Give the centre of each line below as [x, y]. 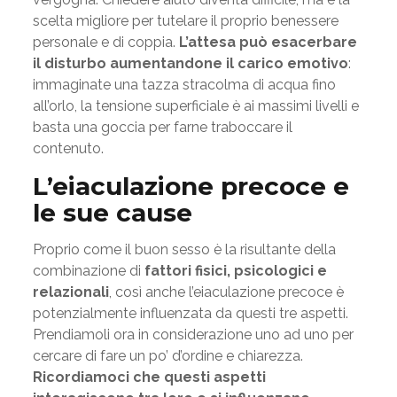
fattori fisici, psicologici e [235, 271]
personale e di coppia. [105, 42]
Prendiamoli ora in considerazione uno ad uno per [193, 335]
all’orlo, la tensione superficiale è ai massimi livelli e [195, 106]
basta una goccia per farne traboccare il [162, 127]
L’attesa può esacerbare [268, 42]
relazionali [70, 292]
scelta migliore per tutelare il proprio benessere [185, 21]
